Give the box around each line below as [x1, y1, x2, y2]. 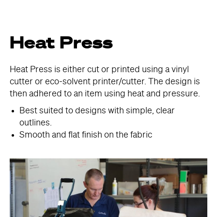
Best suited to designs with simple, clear [19, 107, 175, 115]
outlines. [19, 119, 52, 127]
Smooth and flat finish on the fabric [19, 131, 152, 139]
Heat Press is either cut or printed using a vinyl [10, 65, 189, 74]
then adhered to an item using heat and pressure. [10, 90, 200, 98]
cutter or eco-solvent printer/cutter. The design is [10, 77, 200, 86]
